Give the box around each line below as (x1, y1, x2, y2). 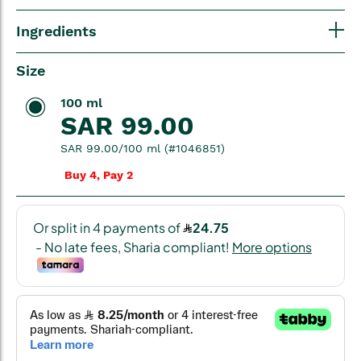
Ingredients (16, 22, 97, 39)
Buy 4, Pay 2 (64, 168, 133, 181)
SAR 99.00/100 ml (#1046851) (60, 141, 225, 155)
